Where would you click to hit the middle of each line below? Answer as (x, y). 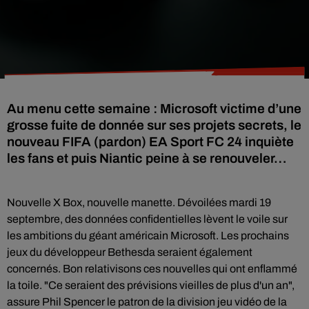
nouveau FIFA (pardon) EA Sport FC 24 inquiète (150, 142)
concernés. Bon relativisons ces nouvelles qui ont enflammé (152, 269)
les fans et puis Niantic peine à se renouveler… (147, 158)
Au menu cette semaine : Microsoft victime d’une (154, 109)
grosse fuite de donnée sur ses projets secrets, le (154, 125)
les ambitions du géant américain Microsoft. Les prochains (148, 236)
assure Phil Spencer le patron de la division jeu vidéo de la (147, 302)
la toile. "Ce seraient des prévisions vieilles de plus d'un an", (151, 285)
